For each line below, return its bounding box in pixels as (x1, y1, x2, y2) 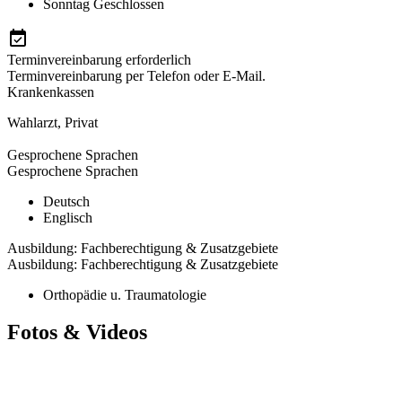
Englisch (43, 209, 92, 225)
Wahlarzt (7, 114, 57, 130)
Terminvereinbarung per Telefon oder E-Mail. (7, 67, 266, 83)
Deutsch (43, 193, 90, 209)
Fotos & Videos (7, 320, 147, 345)
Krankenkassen (7, 83, 94, 100)
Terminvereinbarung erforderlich (7, 51, 191, 67)
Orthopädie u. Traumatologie (43, 286, 206, 302)
